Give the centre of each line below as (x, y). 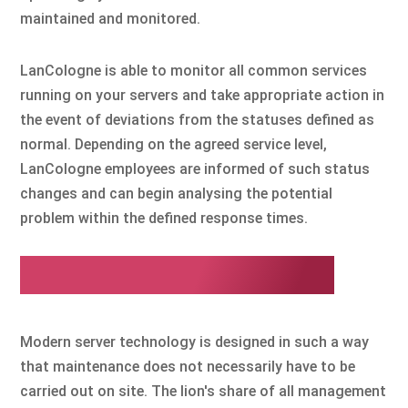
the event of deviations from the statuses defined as (198, 119)
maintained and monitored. (111, 18)
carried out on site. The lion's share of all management (204, 391)
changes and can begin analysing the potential (177, 193)
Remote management (178, 275)
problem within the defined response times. (164, 218)
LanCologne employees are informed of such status (195, 168)
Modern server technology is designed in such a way (195, 342)
